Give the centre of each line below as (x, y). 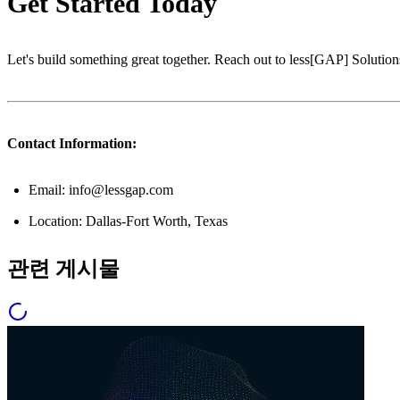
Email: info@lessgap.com (101, 189)
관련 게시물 (63, 268)
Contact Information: (72, 143)
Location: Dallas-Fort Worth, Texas (128, 221)
